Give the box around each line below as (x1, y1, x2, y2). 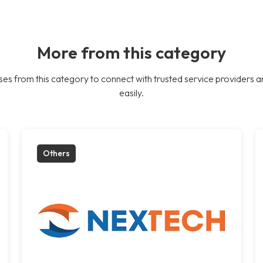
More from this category (37, 41, 226, 63)
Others (43, 147, 70, 159)
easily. (119, 86, 144, 99)
